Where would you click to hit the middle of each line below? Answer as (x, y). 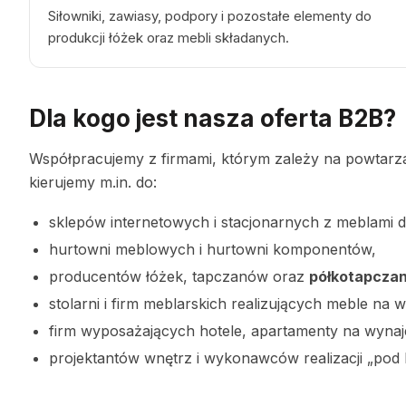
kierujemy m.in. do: (93, 182)
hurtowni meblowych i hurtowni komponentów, (213, 249)
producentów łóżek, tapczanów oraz (179, 276)
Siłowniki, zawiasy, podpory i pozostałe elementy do (210, 16)
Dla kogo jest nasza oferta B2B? (213, 118)
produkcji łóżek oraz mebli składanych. (169, 38)
